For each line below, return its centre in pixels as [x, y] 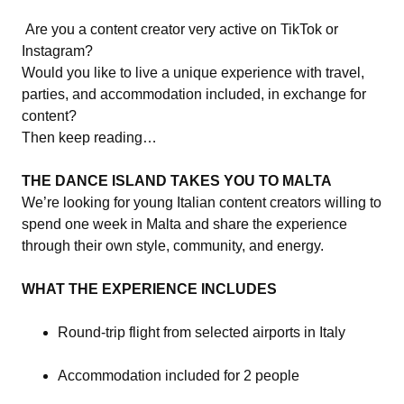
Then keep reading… [89, 137]
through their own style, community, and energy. [173, 245]
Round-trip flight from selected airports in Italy [202, 332]
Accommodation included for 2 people [179, 375]
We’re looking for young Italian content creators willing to [202, 202]
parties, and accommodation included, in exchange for [194, 94]
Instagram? [57, 50]
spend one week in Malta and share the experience [184, 224]
